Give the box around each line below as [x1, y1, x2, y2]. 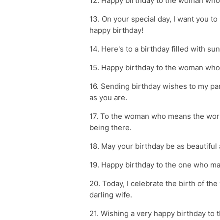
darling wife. [89, 190, 132, 199]
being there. [89, 123, 132, 132]
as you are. [89, 93, 127, 102]
